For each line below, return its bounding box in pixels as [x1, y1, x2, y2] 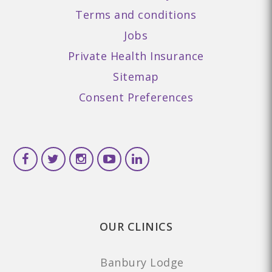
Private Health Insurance [67, 49, 204, 63]
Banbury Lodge [100, 255, 184, 270]
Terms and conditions [75, 7, 197, 22]
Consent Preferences [78, 90, 194, 104]
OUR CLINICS [99, 219, 173, 234]
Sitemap [113, 69, 159, 84]
